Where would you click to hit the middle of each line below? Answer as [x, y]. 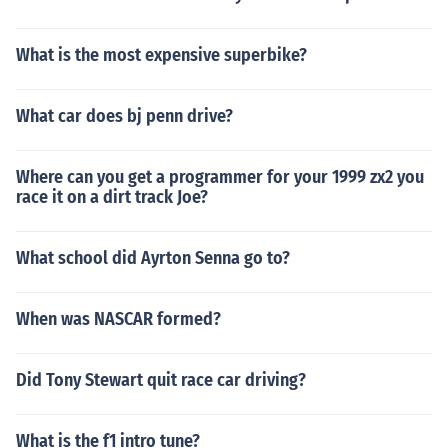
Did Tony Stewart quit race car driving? [161, 380]
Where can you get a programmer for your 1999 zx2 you [220, 177]
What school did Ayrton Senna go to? [153, 258]
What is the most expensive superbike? [161, 55]
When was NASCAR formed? [118, 319]
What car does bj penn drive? [124, 116]
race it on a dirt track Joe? [112, 197]
